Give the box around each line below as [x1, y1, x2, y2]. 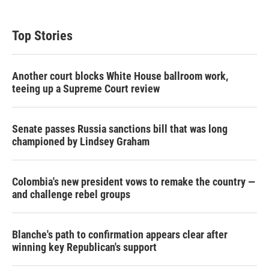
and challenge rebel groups [12, 188, 130, 201]
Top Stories [12, 28, 73, 43]
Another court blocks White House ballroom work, [12, 70, 228, 82]
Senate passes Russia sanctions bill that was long [12, 122, 228, 135]
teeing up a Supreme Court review [12, 82, 160, 95]
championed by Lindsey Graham [12, 135, 150, 148]
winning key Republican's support [12, 241, 157, 253]
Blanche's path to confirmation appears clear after [12, 228, 228, 241]
